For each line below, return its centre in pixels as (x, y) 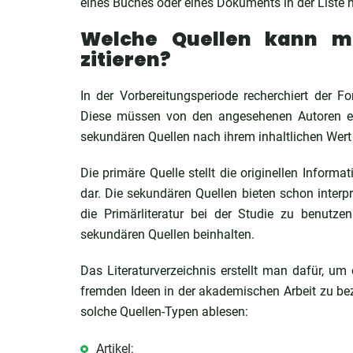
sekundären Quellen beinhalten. (167, 234)
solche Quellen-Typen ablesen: (164, 312)
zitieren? (126, 59)
